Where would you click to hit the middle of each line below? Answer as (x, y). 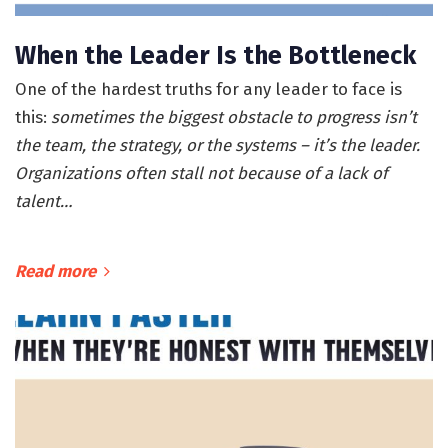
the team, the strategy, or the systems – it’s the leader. (217, 145)
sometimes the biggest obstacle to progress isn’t (234, 117)
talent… (43, 201)
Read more (55, 271)
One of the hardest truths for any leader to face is (208, 89)
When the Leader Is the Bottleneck (215, 56)
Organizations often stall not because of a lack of (201, 173)
